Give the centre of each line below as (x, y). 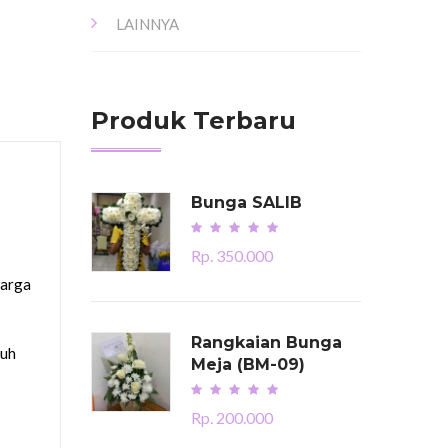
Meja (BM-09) (248, 364)
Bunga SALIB (246, 202)
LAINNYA (147, 24)
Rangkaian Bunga (266, 342)
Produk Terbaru (193, 120)
